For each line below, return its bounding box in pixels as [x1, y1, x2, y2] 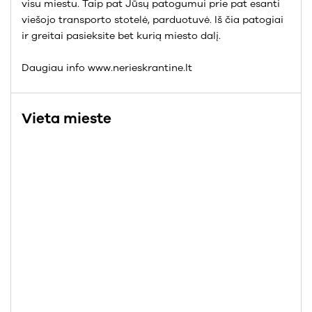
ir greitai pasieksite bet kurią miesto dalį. [22, 29, 221, 42]
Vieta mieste [22, 109, 111, 128]
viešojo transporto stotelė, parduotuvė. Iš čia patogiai [22, 13, 283, 26]
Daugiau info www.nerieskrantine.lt [22, 61, 192, 75]
